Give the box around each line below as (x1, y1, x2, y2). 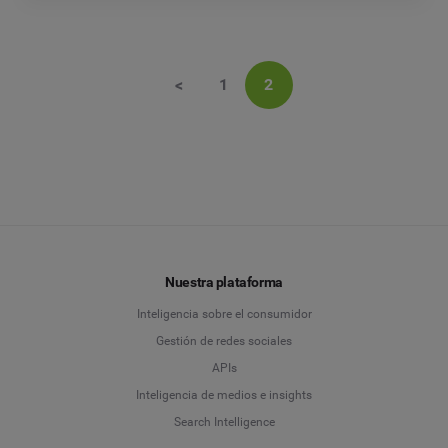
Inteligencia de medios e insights (136, 388, 312, 403)
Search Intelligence (173, 415, 275, 430)
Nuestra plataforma (165, 274, 283, 291)
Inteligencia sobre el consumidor (136, 307, 312, 322)
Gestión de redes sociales (156, 334, 292, 349)
